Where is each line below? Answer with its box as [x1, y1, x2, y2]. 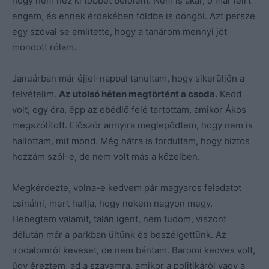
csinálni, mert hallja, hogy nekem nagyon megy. [12, 197, 213, 209]
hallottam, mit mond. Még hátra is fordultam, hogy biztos [12, 134, 250, 147]
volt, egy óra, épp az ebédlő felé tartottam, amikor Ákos [12, 103, 246, 115]
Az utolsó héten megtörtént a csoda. [59, 88, 217, 100]
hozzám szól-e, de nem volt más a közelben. [12, 150, 200, 162]
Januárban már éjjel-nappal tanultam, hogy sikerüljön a [12, 72, 244, 84]
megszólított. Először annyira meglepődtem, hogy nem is [12, 119, 253, 131]
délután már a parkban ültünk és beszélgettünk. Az [12, 228, 226, 240]
